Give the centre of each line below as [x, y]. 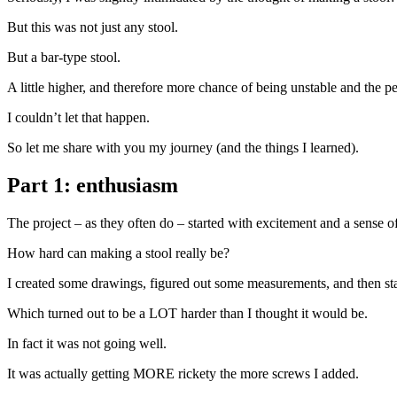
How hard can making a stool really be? [118, 253]
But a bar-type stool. [64, 57]
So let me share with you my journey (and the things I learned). [183, 147]
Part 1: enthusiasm [93, 185]
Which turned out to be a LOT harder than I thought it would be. [187, 313]
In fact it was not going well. [87, 343]
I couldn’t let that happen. [78, 117]
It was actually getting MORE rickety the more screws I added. [185, 373]
